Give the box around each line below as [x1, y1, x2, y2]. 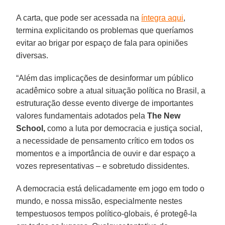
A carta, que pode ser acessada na [16, 13, 142, 22]
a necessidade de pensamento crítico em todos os [16, 136, 194, 145]
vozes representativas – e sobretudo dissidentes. [16, 161, 190, 170]
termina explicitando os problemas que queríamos [16, 26, 194, 35]
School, [16, 124, 46, 133]
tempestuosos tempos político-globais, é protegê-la [16, 209, 197, 218]
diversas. [16, 51, 49, 60]
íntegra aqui [141, 13, 184, 22]
